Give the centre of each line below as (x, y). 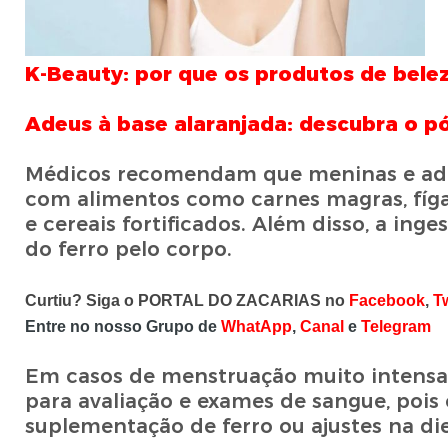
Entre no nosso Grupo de (122, 327)
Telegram (395, 327)
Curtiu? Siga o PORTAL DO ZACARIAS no (186, 301)
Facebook (386, 301)
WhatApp (256, 327)
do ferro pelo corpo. (128, 249)
